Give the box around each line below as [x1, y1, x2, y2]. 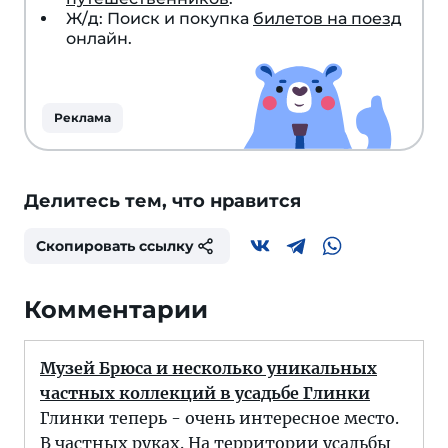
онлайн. [66, 29, 132, 49]
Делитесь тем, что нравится [24, 190, 301, 213]
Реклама [54, 110, 111, 126]
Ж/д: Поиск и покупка [66, 9, 253, 29]
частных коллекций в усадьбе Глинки [40, 383, 370, 404]
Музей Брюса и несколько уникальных [40, 358, 377, 379]
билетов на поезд [253, 9, 402, 29]
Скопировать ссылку [36, 237, 194, 256]
